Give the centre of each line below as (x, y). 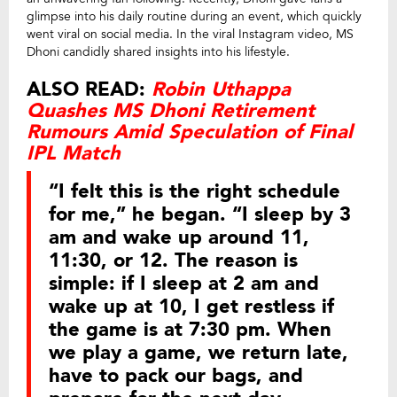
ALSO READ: (89, 90)
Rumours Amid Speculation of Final (190, 132)
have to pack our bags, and (176, 376)
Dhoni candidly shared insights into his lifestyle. (158, 52)
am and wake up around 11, (179, 238)
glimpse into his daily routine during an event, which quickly (194, 17)
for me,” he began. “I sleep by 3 (200, 215)
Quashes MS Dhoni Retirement (171, 111)
